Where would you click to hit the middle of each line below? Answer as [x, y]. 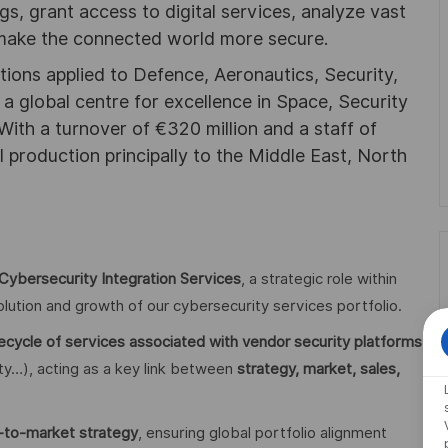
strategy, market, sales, [318, 369]
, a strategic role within [319, 278]
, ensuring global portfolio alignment [262, 432]
